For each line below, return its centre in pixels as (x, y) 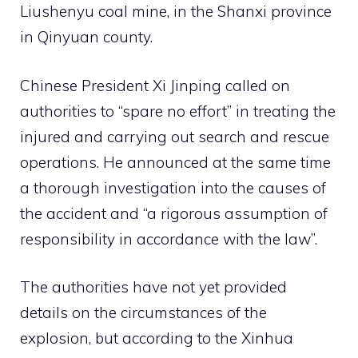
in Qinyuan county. (86, 37)
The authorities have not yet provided (153, 287)
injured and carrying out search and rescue (175, 136)
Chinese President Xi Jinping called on (155, 85)
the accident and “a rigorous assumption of (174, 213)
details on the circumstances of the (143, 313)
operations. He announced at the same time (175, 162)
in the (195, 12)
